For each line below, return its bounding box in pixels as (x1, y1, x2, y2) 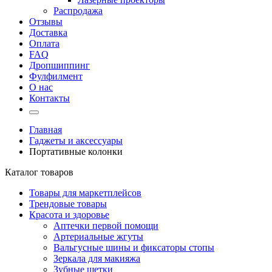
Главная (29, 124, 62, 135)
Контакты (29, 93, 70, 103)
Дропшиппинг (29, 60, 90, 70)
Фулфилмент (29, 71, 83, 81)
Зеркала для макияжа (53, 253, 140, 263)
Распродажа (53, 5, 103, 16)
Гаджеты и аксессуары (29, 135, 123, 146)
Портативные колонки (29, 146, 123, 157)
